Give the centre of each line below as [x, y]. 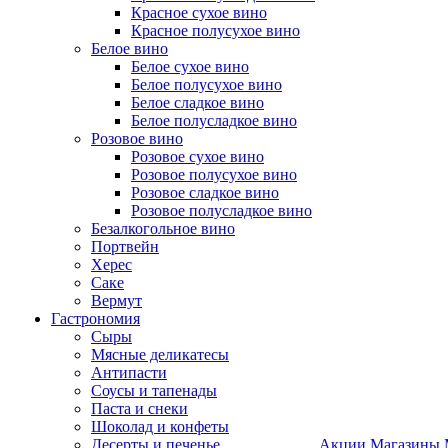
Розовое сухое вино [197, 156]
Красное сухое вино [199, 12]
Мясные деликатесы [160, 354]
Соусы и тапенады [154, 390]
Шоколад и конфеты [160, 426]
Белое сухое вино [190, 66]
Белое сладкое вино [197, 102]
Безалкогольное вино [163, 228]
